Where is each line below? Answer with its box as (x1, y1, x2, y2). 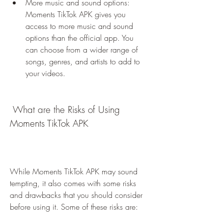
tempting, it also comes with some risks (10, 178, 136, 189)
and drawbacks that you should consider (10, 190, 142, 200)
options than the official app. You (26, 32, 134, 43)
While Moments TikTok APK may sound (10, 166, 137, 177)
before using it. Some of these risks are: (10, 201, 138, 212)
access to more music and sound (26, 21, 133, 31)
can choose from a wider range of (26, 44, 138, 55)
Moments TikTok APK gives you (26, 9, 126, 20)
